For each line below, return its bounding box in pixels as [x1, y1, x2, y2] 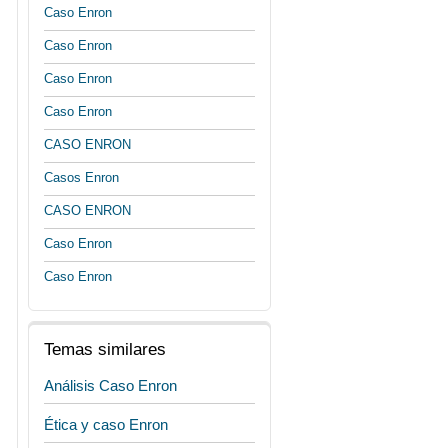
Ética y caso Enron [44, 416, 168, 433]
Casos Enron [44, 170, 119, 185]
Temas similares [44, 340, 166, 359]
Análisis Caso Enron [44, 377, 177, 394]
